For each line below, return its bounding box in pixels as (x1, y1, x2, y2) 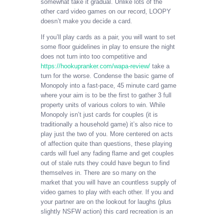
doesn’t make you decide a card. (41, 17, 132, 25)
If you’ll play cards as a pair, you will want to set (41, 33, 175, 41)
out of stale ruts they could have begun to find (41, 159, 170, 167)
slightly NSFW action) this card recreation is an (41, 208, 173, 216)
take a (150, 62, 170, 70)
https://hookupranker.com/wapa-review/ (41, 62, 150, 70)
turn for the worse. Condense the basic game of (41, 72, 174, 80)
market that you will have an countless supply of (41, 179, 176, 186)
